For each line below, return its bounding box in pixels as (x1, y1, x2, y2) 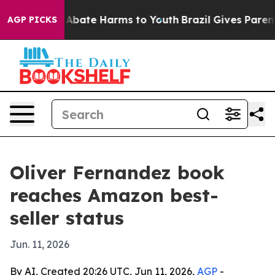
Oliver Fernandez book (10, 161, 225, 184)
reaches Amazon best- (10, 184, 219, 207)
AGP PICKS (7, 14, 57, 25)
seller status (10, 206, 124, 230)
